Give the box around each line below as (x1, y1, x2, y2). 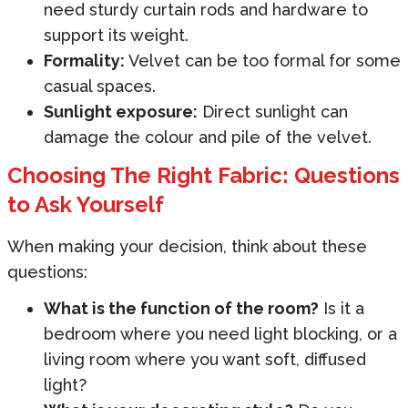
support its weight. (44, 25, 189, 45)
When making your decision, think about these (7, 236, 367, 256)
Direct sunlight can (198, 101, 348, 121)
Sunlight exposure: (44, 101, 198, 121)
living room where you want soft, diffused (44, 349, 366, 369)
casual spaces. (44, 76, 156, 96)
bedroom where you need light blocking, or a (44, 323, 397, 343)
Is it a (319, 298, 364, 318)
